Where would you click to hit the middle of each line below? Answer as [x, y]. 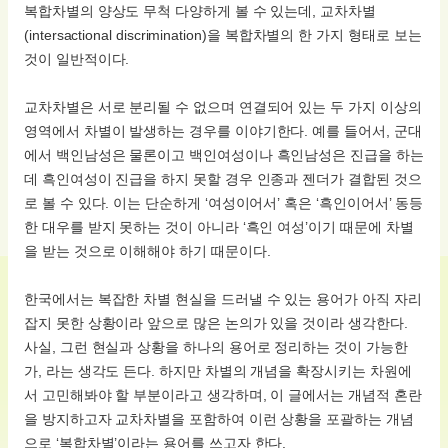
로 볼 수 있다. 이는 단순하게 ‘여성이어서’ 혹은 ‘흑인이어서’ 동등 [224, 203]
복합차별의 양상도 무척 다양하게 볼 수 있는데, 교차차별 [200, 11]
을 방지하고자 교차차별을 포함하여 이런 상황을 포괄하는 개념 [219, 419]
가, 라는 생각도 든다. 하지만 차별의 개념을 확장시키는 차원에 [218, 371]
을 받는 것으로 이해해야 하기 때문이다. [147, 251]
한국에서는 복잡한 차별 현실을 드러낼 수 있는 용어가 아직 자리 [223, 299]
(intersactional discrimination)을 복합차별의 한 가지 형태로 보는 [223, 35]
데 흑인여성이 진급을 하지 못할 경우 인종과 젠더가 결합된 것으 [223, 179]
